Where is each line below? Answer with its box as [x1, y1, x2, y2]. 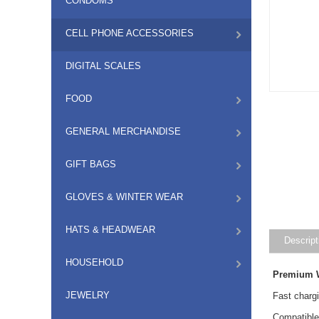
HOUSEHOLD [66, 257, 123, 268]
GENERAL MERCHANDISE [66, 126, 181, 137]
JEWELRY [66, 290, 110, 300]
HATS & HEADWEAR [66, 224, 155, 235]
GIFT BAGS [66, 159, 116, 169]
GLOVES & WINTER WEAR [66, 192, 183, 202]
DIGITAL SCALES [66, 61, 141, 71]
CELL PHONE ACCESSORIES [66, 28, 194, 38]
